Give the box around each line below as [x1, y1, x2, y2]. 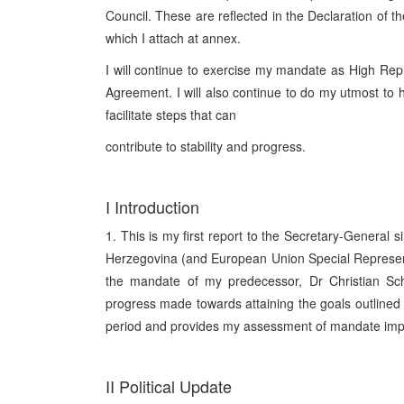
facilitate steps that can [106, 106, 236, 124]
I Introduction [106, 195, 199, 218]
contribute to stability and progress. [106, 137, 306, 155]
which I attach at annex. [106, 29, 241, 47]
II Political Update [106, 374, 232, 398]
